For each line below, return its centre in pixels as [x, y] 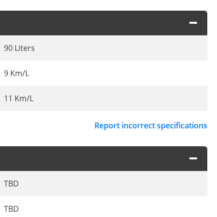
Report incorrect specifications [151, 126]
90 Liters [19, 48]
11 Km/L [19, 99]
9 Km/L [16, 73]
